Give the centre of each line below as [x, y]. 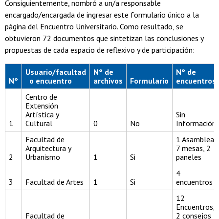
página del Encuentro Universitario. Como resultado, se [94, 27]
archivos [108, 81]
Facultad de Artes [55, 182]
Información [196, 123]
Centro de [41, 97]
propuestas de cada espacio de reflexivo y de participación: [100, 50]
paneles [189, 157]
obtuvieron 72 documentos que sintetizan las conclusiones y [104, 38]
